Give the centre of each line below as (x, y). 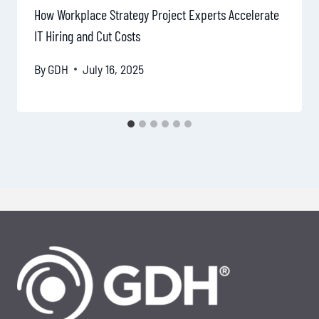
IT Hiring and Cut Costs (87, 36)
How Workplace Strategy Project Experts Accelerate (157, 15)
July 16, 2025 (114, 69)
